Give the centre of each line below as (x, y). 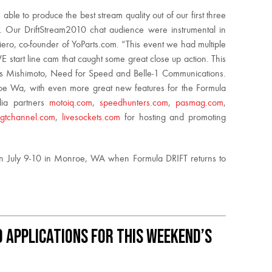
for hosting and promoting (173, 118)
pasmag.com (200, 103)
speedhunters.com (134, 103)
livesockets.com (91, 118)
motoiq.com (70, 103)
